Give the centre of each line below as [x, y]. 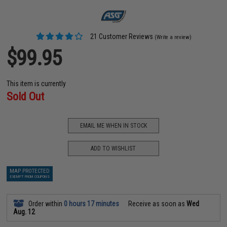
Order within [46, 204]
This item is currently [36, 84]
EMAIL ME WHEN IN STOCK [113, 125]
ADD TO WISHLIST [113, 148]
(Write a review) [173, 37]
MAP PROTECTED [30, 171]
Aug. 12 [24, 212]
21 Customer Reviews [121, 37]
